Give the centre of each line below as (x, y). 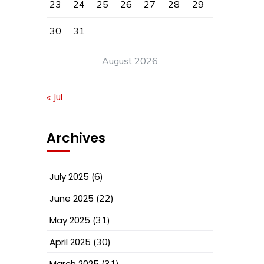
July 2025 (69, 176)
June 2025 (72, 198)
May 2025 (70, 220)
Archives (76, 138)
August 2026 (130, 61)
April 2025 (70, 242)
